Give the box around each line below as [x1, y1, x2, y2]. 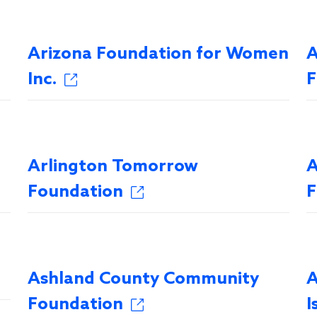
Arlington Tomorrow [28, 156, 199, 177]
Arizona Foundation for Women [28, 44, 289, 64]
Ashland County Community [28, 269, 260, 289]
